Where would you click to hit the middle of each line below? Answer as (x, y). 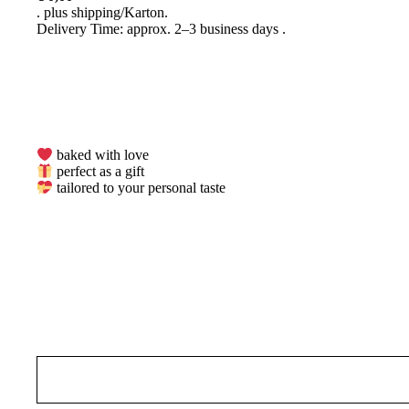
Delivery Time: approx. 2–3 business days (157, 28)
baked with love (101, 155)
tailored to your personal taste (140, 188)
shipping (96, 12)
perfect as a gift (99, 172)
